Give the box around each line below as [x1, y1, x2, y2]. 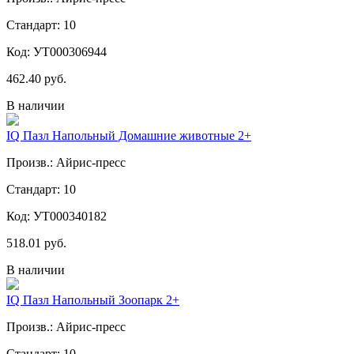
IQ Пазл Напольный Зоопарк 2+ [6, 292, 179, 307]
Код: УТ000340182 [6, 209, 107, 223]
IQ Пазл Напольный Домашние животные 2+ [6, 128, 251, 142]
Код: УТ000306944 [6, 44, 107, 58]
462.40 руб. [6, 71, 66, 85]
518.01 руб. [6, 235, 66, 250]
